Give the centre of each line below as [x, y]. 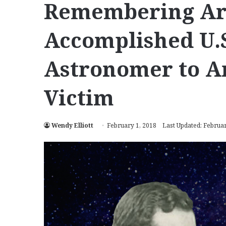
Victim [79, 97]
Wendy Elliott [72, 125]
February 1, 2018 [132, 125]
